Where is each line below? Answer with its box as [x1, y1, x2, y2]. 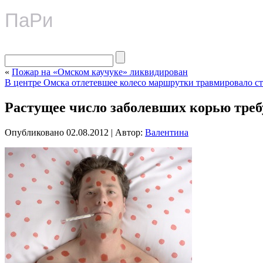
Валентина [145, 127, 188, 137]
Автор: [115, 127, 143, 137]
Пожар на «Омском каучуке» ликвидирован [12, 67, 188, 77]
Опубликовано [5, 127, 64, 137]
